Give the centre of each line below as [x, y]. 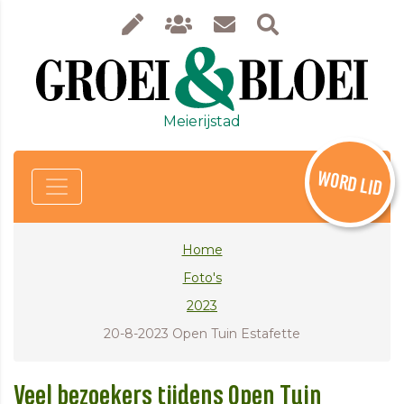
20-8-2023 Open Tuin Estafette [202, 333]
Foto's [202, 277]
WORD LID [350, 184]
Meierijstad [202, 121]
